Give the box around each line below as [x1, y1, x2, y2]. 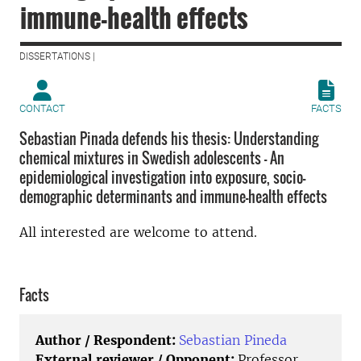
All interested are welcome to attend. [19, 224, 257, 240]
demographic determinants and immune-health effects [19, 186, 327, 207]
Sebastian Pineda [179, 332, 287, 349]
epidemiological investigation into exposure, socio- [19, 167, 305, 188]
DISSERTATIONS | [19, 51, 95, 62]
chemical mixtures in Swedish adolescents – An [19, 147, 284, 168]
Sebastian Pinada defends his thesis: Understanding [19, 128, 318, 149]
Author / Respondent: [35, 332, 179, 349]
